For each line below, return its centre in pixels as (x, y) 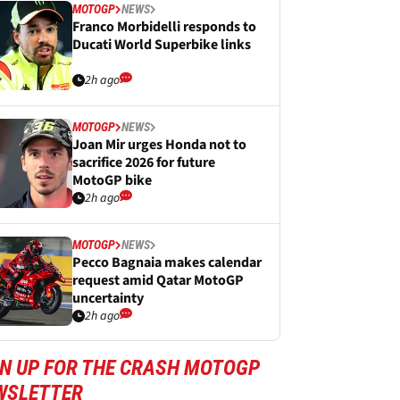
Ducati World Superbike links (162, 45)
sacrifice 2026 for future (144, 162)
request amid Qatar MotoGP (158, 280)
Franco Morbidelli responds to (164, 27)
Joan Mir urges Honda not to (159, 145)
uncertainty (108, 298)
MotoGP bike (112, 180)
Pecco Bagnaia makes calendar (167, 262)
